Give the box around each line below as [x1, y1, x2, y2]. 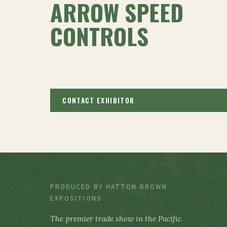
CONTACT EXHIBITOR [62, 95, 135, 106]
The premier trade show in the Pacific [50, 214, 182, 224]
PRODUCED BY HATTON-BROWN [50, 182, 168, 192]
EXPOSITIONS [50, 194, 102, 204]
